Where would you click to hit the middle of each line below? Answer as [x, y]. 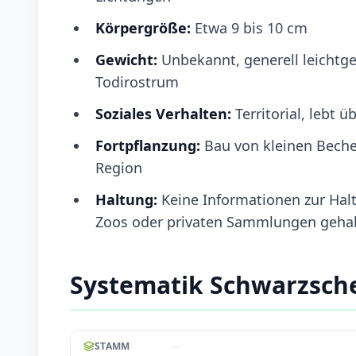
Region [119, 167]
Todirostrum [137, 81]
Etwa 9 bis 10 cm [249, 27]
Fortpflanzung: [148, 145]
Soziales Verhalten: [165, 113]
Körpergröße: [143, 27]
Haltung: [126, 199]
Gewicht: [128, 59]
